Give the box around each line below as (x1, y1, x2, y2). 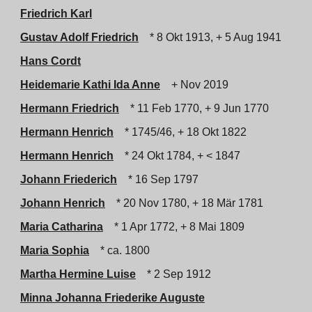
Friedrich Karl (20, 8, 92, 19)
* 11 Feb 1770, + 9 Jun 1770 (125, 102, 269, 114)
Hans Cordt (20, 55, 81, 67)
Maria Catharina (20, 221, 103, 233)
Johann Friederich (20, 173, 117, 185)
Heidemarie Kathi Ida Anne (20, 79, 160, 91)
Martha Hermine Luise (20, 268, 136, 280)
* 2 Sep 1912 (141, 268, 211, 280)
